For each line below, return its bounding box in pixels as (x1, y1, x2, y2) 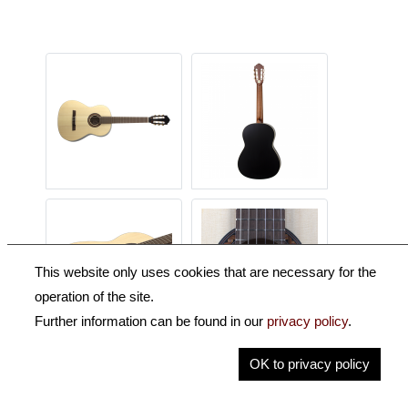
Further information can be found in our (34, 313, 267, 330)
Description (46, 368, 120, 384)
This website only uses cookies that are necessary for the (34, 264, 376, 280)
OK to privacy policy (249, 355, 370, 372)
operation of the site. (34, 289, 158, 305)
